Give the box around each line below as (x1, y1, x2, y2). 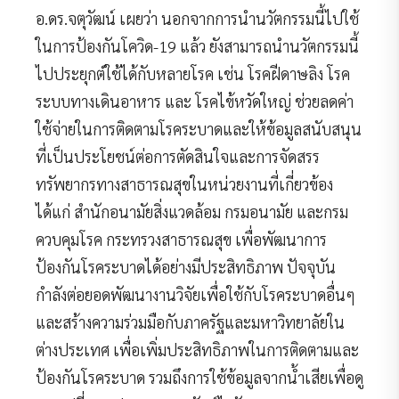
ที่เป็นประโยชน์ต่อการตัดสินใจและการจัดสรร (36, 145, 320, 167)
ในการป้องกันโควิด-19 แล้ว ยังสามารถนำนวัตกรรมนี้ (36, 35, 359, 56)
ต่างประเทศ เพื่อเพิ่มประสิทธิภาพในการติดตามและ (36, 338, 359, 360)
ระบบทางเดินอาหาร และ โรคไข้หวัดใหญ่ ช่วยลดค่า (36, 90, 354, 111)
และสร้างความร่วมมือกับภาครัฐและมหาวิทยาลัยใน (36, 311, 345, 332)
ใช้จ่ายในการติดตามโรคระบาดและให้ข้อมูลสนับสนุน (36, 118, 362, 139)
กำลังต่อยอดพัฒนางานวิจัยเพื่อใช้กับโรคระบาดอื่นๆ (36, 283, 355, 305)
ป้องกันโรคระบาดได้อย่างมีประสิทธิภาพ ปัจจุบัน (36, 256, 336, 277)
